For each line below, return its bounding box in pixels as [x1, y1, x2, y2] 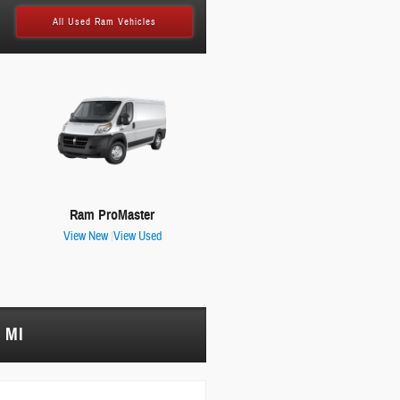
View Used [112, 228, 162, 245]
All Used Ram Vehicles [52, 15, 157, 29]
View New [62, 228, 108, 245]
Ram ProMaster [70, 205, 155, 224]
